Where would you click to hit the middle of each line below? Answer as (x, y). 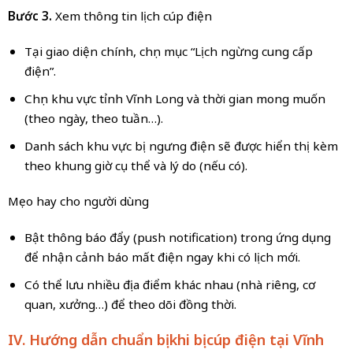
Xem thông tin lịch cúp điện (132, 15)
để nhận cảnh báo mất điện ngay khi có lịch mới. (162, 257)
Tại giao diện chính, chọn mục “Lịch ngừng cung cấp (168, 52)
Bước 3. (30, 15)
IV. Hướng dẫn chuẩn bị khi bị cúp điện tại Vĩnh (165, 340)
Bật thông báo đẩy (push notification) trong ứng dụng (177, 238)
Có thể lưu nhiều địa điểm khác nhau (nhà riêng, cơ (169, 284)
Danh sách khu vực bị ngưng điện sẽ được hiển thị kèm (181, 145)
